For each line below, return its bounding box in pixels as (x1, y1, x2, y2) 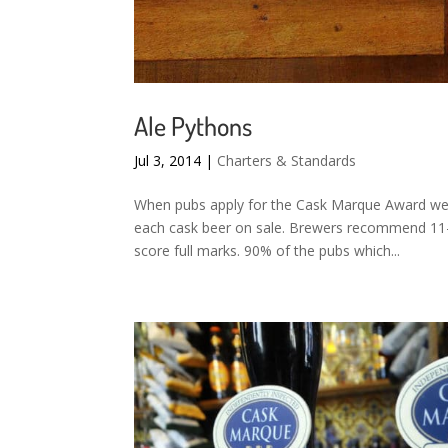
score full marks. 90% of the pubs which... (134, 240, 401, 260)
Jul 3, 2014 (134, 150, 202, 170)
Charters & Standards (217, 150, 357, 170)
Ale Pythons (134, 108, 253, 142)
